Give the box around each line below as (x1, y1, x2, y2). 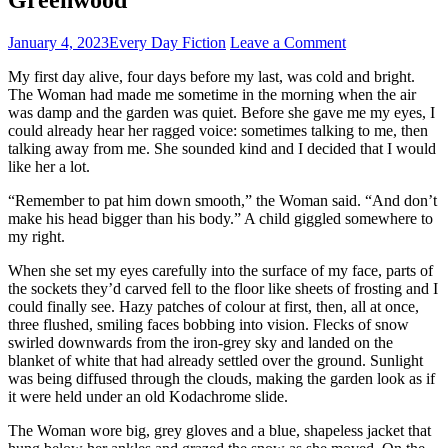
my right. (8, 227, 65, 245)
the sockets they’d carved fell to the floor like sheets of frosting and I (8, 279, 438, 297)
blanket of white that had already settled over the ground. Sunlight (8, 351, 423, 369)
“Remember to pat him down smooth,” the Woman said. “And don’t (8, 191, 437, 209)
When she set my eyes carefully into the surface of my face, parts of (8, 261, 433, 279)
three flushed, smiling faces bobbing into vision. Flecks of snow (8, 315, 409, 333)
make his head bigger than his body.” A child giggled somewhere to (8, 209, 433, 227)
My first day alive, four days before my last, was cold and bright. (8, 67, 415, 85)
